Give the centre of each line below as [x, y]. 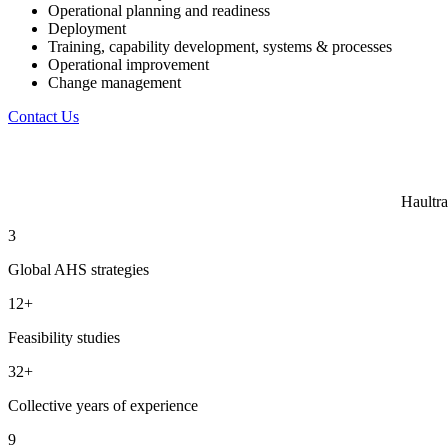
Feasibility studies [64, 337]
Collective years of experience [103, 405]
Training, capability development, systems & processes [220, 46]
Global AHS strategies [78, 269]
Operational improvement [128, 64]
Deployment [87, 28]
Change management [114, 82]
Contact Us [43, 116]
